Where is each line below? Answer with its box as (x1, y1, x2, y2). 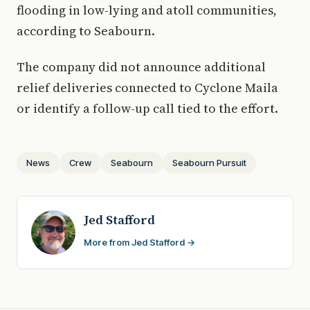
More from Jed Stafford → (84, 236, 195, 248)
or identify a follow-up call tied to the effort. (17, 99, 278, 117)
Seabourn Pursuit (172, 156, 246, 168)
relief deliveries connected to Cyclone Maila (17, 78, 278, 96)
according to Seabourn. (17, 21, 155, 39)
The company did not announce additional (17, 57, 266, 75)
